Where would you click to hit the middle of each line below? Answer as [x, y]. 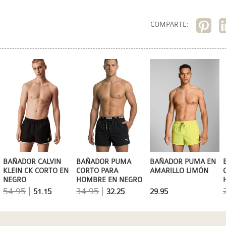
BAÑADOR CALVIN [32, 162]
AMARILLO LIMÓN [179, 171]
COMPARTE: [169, 24]
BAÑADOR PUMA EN [183, 162]
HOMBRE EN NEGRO [109, 180]
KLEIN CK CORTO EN [36, 171]
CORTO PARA [97, 171]
